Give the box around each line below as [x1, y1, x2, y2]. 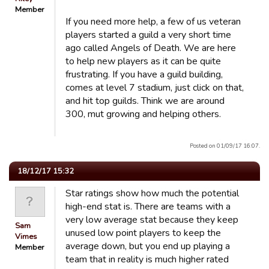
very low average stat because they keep [65, 213, 238, 226]
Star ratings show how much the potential [65, 187, 239, 200]
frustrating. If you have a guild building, [65, 68, 223, 81]
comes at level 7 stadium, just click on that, [65, 81, 244, 94]
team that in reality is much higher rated [65, 253, 229, 266]
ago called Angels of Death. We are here [65, 41, 236, 55]
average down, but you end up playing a [65, 240, 230, 253]
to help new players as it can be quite [65, 55, 221, 68]
